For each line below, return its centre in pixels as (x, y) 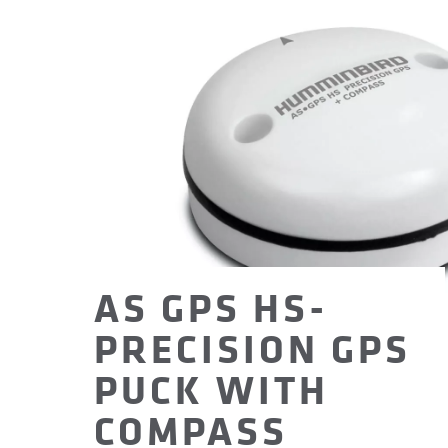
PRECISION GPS (252, 348)
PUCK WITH (211, 389)
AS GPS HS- (211, 307)
